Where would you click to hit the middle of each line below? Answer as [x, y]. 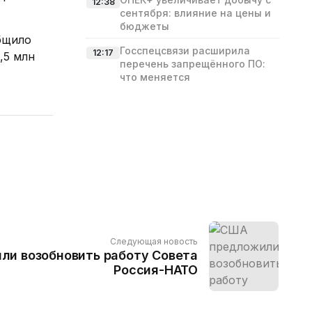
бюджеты [145, 26]
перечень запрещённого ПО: [193, 64]
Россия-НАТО [156, 270]
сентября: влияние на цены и [195, 13]
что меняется [155, 77]
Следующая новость [154, 241]
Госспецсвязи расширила [185, 50]
